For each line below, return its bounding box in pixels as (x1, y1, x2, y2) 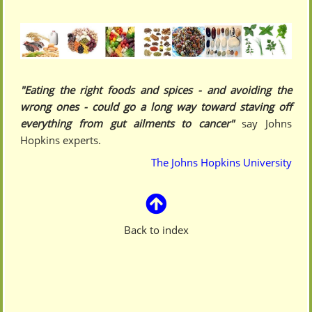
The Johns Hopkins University (150, 155, 292, 170)
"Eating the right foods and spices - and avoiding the (20, 83, 292, 97)
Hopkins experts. (20, 133, 102, 148)
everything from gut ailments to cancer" (20, 116, 235, 131)
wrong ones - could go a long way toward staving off (20, 100, 292, 114)
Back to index (123, 223, 189, 237)
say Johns (234, 116, 292, 131)
